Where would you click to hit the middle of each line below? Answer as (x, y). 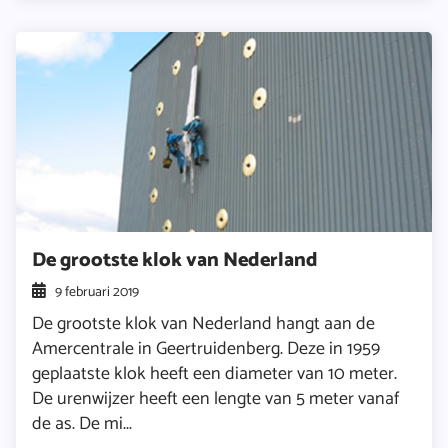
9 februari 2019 (97, 293)
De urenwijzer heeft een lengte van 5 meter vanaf (215, 399)
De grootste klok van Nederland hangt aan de (203, 324)
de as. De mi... (82, 424)
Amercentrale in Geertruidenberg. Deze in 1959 (206, 349)
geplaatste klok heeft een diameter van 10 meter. (214, 374)
